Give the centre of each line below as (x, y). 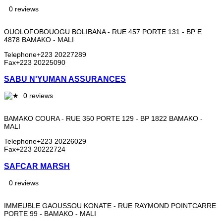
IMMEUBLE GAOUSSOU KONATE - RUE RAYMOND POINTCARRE (110, 206)
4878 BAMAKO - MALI (39, 39)
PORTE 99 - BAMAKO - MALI (50, 214)
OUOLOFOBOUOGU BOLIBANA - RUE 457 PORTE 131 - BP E (103, 31)
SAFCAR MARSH (37, 166)
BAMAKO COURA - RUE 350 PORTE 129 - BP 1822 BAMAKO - (103, 119)
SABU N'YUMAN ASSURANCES (65, 79)
